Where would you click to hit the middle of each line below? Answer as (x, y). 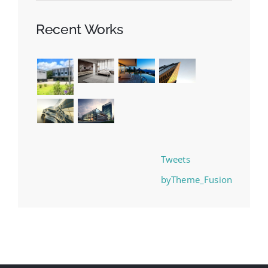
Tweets (175, 159)
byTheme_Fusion (196, 179)
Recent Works (80, 29)
